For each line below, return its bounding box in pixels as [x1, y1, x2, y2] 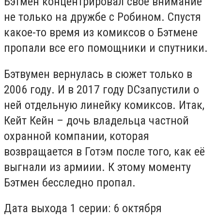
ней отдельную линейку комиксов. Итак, [4, 98, 204, 112]
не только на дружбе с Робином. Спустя [4, 10, 201, 24]
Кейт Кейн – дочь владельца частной [4, 113, 189, 127]
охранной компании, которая [4, 129, 149, 143]
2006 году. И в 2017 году [4, 82, 127, 96]
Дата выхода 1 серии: [4, 201, 110, 216]
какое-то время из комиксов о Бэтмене [4, 26, 198, 40]
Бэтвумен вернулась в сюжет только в [4, 67, 192, 81]
